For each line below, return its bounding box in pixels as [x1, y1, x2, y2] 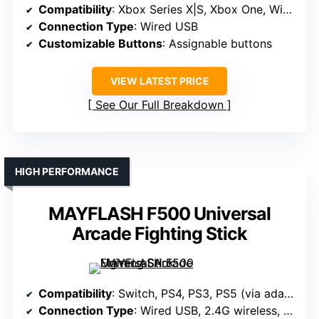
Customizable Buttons [38, 36, 162, 51]
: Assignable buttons [162, 36, 272, 51]
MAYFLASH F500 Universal [48, 203, 271, 225]
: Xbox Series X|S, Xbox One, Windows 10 [112, 2, 283, 17]
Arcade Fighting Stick [72, 223, 247, 245]
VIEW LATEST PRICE [110, 75, 209, 88]
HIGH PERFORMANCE [15, 165, 119, 178]
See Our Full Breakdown [95, 98, 224, 113]
